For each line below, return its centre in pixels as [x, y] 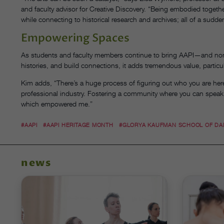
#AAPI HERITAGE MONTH [78, 125]
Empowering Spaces [75, 38]
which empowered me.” [57, 104]
